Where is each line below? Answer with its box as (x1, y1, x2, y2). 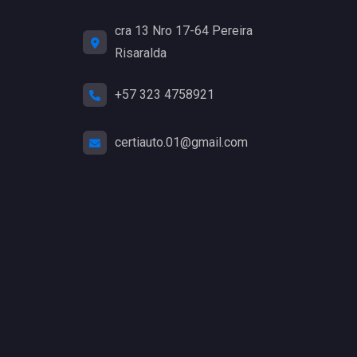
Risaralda (115, 45, 167, 61)
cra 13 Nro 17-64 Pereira (115, 23, 253, 39)
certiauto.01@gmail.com (115, 134, 248, 150)
